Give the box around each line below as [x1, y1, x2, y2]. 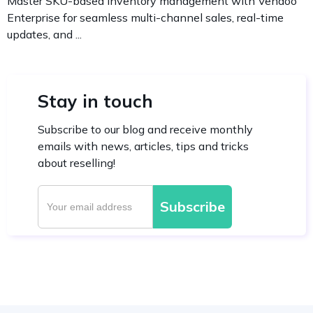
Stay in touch [38, 90, 153, 112]
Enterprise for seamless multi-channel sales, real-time [7, 10, 284, 25]
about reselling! [38, 156, 115, 170]
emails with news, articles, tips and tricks [38, 139, 249, 154]
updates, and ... [7, 27, 82, 42]
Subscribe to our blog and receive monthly [38, 122, 253, 137]
